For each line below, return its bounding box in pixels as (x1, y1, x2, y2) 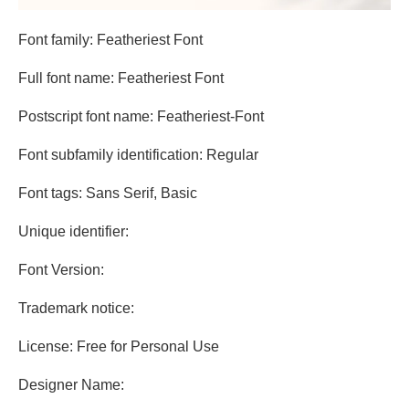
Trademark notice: (18, 300, 134, 317)
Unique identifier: (18, 224, 129, 240)
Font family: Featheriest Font (18, 32, 203, 48)
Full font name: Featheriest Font (18, 70, 224, 87)
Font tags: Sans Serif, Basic (18, 185, 197, 202)
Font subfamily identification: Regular (18, 147, 258, 163)
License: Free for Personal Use (18, 339, 219, 355)
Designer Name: (18, 377, 124, 393)
